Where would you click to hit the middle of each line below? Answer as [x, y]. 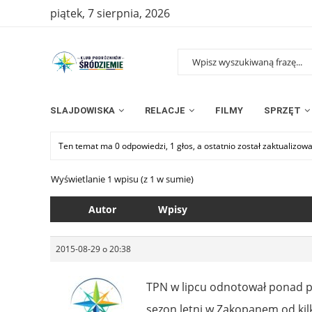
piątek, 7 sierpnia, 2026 [110, 13]
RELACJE [165, 110]
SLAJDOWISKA [83, 110]
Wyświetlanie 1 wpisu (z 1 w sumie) [122, 179]
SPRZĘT [282, 110]
